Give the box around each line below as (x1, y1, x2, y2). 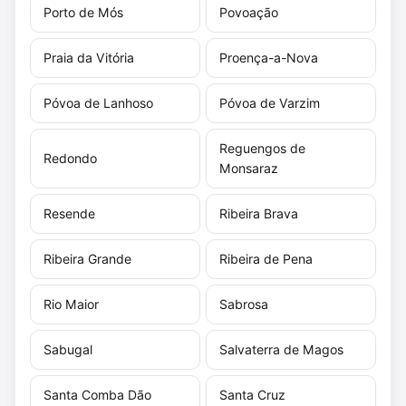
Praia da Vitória (43, 49, 134, 65)
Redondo (43, 150, 97, 166)
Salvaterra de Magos (219, 341, 343, 357)
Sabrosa (219, 295, 268, 312)
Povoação (219, 4, 278, 20)
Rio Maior (43, 295, 99, 312)
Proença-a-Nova (219, 49, 318, 65)
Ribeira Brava (219, 205, 298, 221)
